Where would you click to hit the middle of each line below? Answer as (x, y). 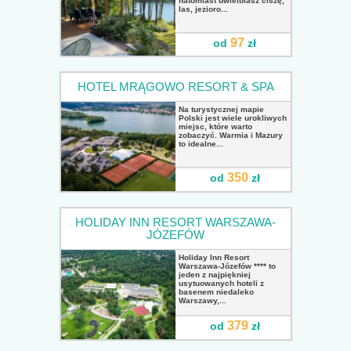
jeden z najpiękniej (215, 275)
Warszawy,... (203, 301)
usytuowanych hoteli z (221, 284)
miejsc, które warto (215, 127)
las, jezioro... (203, 9)
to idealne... (201, 144)
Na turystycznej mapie (221, 110)
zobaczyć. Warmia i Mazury (231, 136)
